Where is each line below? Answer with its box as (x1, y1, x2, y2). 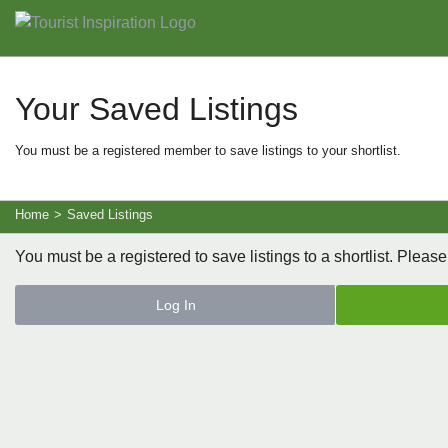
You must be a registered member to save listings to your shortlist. (15, 143, 401, 159)
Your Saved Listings (15, 91, 298, 128)
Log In (155, 297, 196, 314)
